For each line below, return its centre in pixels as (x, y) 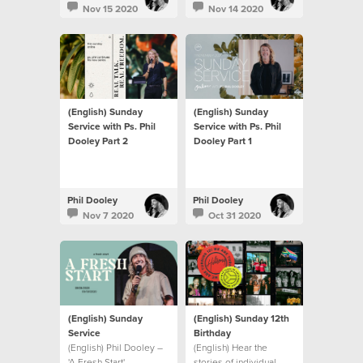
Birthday (212, 333)
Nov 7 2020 (108, 215)
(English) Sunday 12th (241, 318)
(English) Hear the (231, 347)
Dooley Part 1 (223, 141)
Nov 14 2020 (236, 9)
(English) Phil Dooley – (115, 347)
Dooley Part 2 (98, 141)
